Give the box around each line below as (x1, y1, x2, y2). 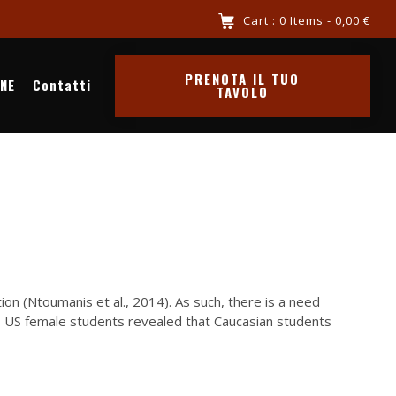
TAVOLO (216, 81, 269, 102)
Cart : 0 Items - (243, 11, 335, 28)
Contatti (32, 74, 91, 95)
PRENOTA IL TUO (185, 68, 301, 88)
